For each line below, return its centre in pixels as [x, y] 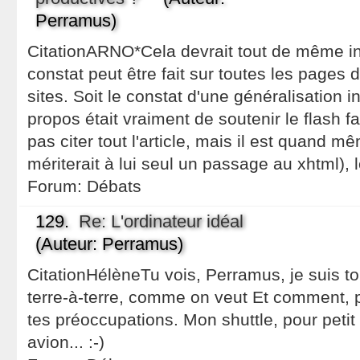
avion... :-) [65, 342]
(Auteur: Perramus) [109, 244]
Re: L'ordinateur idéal [161, 221]
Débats [114, 186]
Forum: [57, 186]
